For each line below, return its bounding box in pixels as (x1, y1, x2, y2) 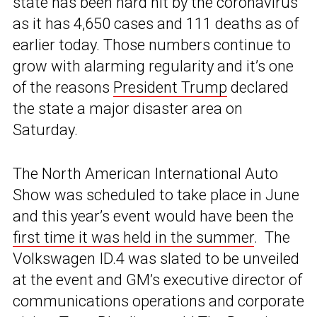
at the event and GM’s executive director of (13, 271, 302, 289)
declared (227, 79, 289, 97)
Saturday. (13, 121, 78, 139)
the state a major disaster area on (13, 100, 243, 118)
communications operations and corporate (13, 292, 304, 311)
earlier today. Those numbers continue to (13, 36, 291, 54)
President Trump (113, 79, 227, 97)
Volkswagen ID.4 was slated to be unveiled (13, 250, 299, 268)
